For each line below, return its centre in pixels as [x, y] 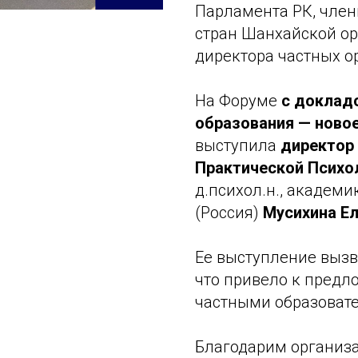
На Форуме [238, 101]
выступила [238, 145]
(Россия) [229, 213]
